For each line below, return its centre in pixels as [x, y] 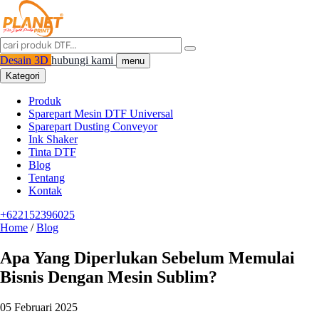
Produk [45, 101]
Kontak [45, 190]
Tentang [47, 178]
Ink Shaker [53, 139]
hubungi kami [84, 60]
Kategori [23, 76]
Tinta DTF [52, 152]
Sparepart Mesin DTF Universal [101, 114]
